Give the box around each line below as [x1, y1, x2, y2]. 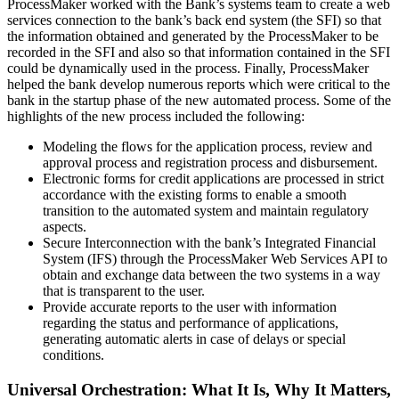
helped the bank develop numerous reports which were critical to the [7, 77, 390, 93]
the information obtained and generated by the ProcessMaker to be [7, 28, 379, 45]
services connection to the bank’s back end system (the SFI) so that [7, 12, 381, 28]
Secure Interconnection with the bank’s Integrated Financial [43, 235, 376, 251]
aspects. [43, 219, 86, 235]
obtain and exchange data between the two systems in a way [43, 267, 380, 283]
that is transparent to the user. [43, 283, 205, 299]
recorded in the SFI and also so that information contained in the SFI [7, 45, 390, 61]
